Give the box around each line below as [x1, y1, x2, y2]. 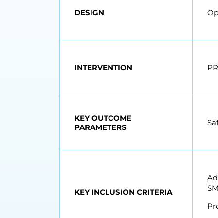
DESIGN [74, 8, 104, 18]
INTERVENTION [74, 63, 132, 73]
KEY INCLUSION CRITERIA [74, 187, 172, 197]
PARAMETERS [74, 123, 127, 132]
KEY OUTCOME [74, 113, 131, 123]
